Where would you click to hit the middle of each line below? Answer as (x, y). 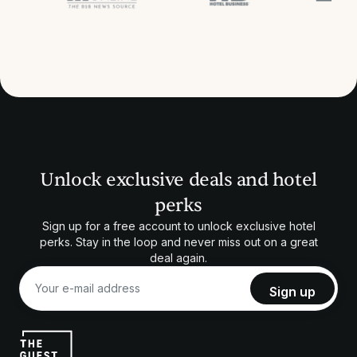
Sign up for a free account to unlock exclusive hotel (178, 226)
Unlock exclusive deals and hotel (178, 179)
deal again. (178, 257)
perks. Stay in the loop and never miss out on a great (178, 241)
